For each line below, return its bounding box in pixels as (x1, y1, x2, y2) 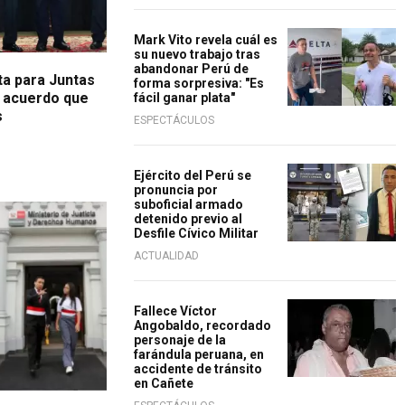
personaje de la (134, 333, 226, 347)
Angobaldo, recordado (134, 318, 271, 333)
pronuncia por (134, 183, 218, 197)
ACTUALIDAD (134, 250, 199, 262)
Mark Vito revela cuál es (134, 33, 278, 47)
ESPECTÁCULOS (134, 114, 214, 127)
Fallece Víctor (134, 304, 217, 318)
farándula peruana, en (134, 347, 264, 362)
